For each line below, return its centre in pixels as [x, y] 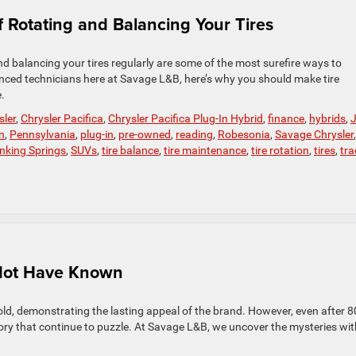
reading [194, 135]
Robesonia [244, 135]
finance [286, 119]
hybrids [327, 119]
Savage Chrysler [314, 135]
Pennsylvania [43, 135]
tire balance [130, 151]
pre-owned [145, 135]
